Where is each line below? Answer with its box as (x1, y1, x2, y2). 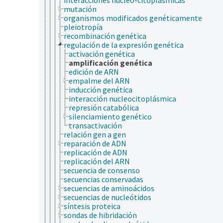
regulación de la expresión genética (64, 39, 184, 50)
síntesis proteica (64, 201, 120, 211)
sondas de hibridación (64, 210, 137, 220)
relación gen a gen (64, 129, 126, 139)
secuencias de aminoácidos (64, 183, 154, 193)
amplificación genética (69, 57, 152, 68)
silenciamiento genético (69, 111, 152, 121)
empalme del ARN (69, 75, 130, 86)
